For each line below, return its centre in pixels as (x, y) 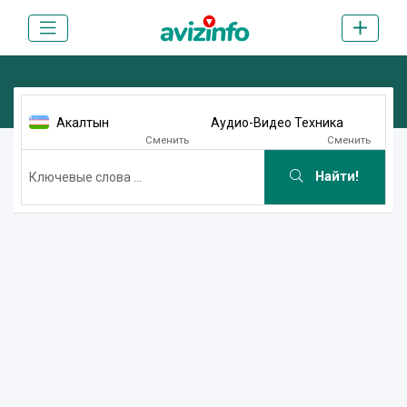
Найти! (336, 177)
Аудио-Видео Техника (277, 122)
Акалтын (83, 122)
